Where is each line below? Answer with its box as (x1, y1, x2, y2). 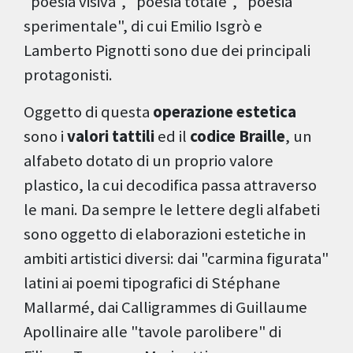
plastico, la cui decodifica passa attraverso (24, 175, 317, 196)
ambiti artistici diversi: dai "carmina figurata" (24, 248, 329, 269)
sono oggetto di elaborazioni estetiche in (24, 224, 307, 245)
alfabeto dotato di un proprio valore (24, 150, 273, 172)
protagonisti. (24, 65, 113, 86)
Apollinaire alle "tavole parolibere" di (24, 321, 281, 343)
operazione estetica (153, 102, 296, 123)
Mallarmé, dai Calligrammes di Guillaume (24, 297, 307, 318)
